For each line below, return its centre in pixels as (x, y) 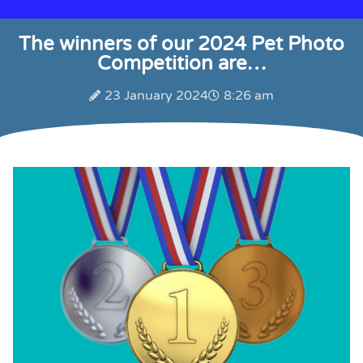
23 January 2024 (156, 95)
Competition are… (181, 63)
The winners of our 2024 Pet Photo (181, 44)
